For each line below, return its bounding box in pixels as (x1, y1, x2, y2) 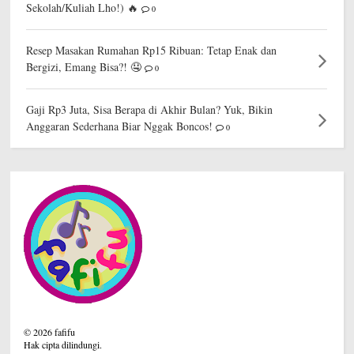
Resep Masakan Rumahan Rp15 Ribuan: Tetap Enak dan (26, 43, 277, 58)
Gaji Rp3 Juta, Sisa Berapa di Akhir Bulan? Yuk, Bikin (26, 102, 273, 118)
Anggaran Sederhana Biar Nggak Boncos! (26, 119, 213, 134)
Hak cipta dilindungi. (24, 338, 103, 352)
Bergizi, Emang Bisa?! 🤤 (26, 59, 142, 75)
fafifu (52, 326, 76, 339)
